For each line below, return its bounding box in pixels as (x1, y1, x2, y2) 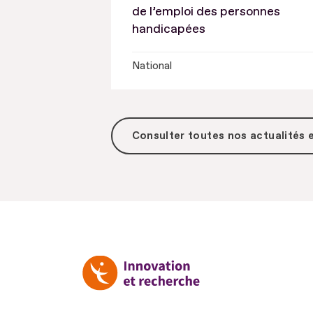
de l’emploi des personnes (131, 3, 280, 20)
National (131, 59, 172, 73)
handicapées (131, 20, 205, 37)
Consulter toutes (131, 129, 228, 143)
